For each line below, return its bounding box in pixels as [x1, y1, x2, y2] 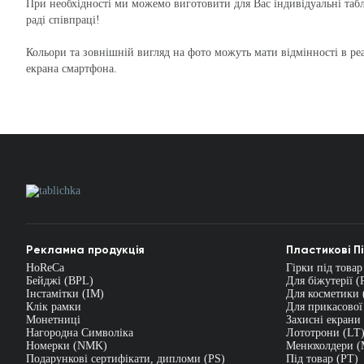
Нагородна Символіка [26, 327, 133, 339]
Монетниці [26, 314, 80, 326]
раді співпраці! [26, 14, 100, 26]
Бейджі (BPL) [26, 275, 93, 287]
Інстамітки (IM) [26, 288, 104, 300]
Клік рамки [26, 301, 81, 313]
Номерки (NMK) [26, 340, 107, 352]
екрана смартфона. [26, 63, 117, 75]
